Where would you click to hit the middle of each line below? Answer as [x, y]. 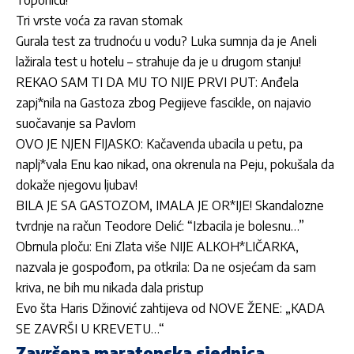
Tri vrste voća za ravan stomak [99, 20]
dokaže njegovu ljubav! [77, 185]
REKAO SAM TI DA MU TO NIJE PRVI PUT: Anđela [157, 82]
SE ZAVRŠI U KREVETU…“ [90, 328]
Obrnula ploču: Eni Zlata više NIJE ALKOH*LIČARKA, [157, 246]
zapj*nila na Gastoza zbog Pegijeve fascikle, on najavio [164, 102]
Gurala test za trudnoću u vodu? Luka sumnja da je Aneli [166, 41]
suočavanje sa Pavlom [76, 123]
